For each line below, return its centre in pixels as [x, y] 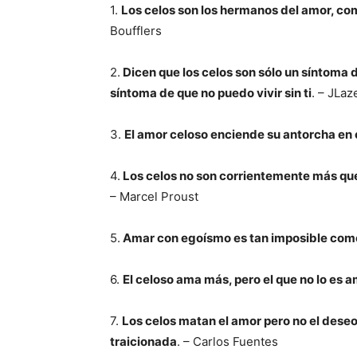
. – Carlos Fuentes [228, 341]
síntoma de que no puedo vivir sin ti [211, 93]
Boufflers [136, 31]
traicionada [143, 341]
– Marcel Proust [154, 196]
